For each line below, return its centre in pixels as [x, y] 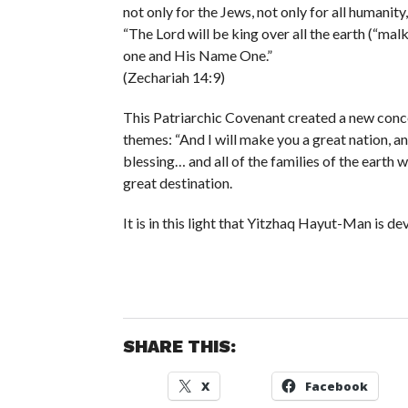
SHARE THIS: [179, 347]
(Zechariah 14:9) [173, 77]
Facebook [336, 387]
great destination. [177, 183]
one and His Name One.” [197, 55]
